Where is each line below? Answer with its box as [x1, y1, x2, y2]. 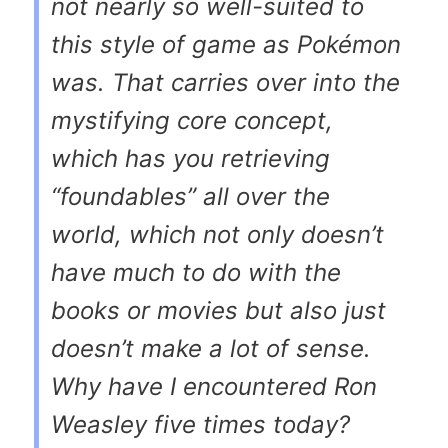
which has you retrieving [51, 143, 330, 173]
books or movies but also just [51, 295, 386, 325]
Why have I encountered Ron [51, 371, 377, 401]
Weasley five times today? [51, 409, 350, 439]
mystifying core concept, [51, 105, 333, 135]
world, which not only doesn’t [51, 219, 384, 249]
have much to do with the [51, 257, 341, 287]
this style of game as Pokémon [51, 29, 401, 59]
